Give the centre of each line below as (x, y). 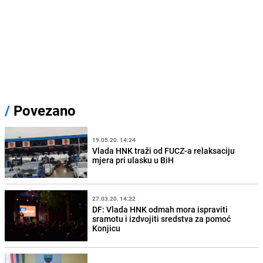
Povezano (43, 111)
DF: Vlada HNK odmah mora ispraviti (160, 209)
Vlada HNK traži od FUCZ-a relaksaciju (164, 150)
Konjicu (107, 228)
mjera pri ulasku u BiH (133, 160)
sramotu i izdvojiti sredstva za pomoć (162, 218)
